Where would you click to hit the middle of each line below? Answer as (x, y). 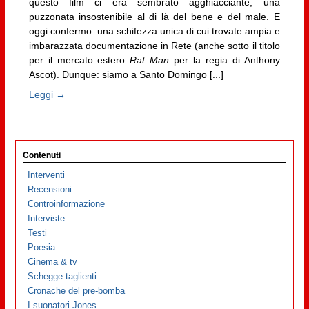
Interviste (47, 219)
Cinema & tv (53, 262)
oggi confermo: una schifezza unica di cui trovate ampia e (154, 31)
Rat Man (150, 60)
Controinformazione (67, 204)
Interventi (47, 175)
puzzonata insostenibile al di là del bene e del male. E (154, 16)
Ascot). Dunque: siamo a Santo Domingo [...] (126, 74)
